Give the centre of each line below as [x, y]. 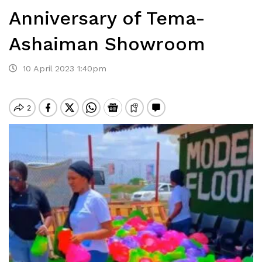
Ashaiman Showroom [107, 44]
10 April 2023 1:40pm [62, 68]
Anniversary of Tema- [107, 18]
